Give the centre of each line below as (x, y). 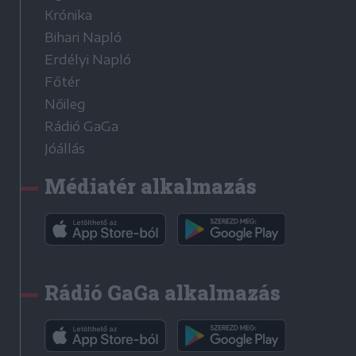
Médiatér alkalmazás (151, 187)
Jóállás (65, 149)
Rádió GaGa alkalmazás (163, 293)
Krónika (68, 15)
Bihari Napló (83, 38)
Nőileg (65, 104)
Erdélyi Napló (88, 60)
